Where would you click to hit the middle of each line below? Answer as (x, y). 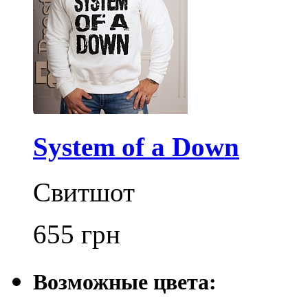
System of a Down (136, 147)
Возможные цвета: (125, 282)
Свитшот (84, 192)
